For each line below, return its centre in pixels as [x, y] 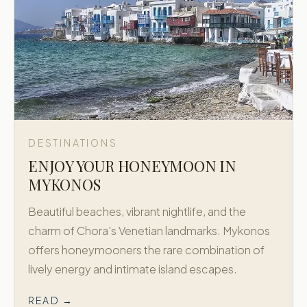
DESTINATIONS [73, 143]
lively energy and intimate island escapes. [133, 269]
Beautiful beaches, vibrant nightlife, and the [137, 211]
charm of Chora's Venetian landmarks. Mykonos [149, 231]
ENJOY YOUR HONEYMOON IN [132, 166]
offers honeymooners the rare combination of [146, 250]
